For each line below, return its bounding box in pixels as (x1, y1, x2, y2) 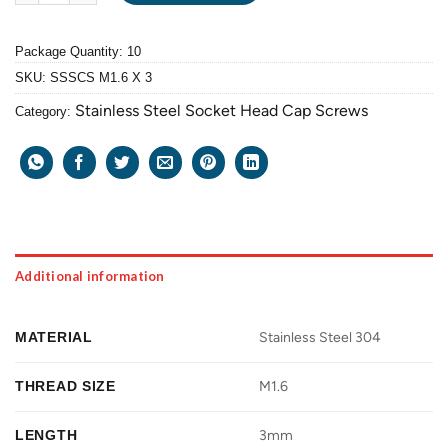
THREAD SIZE (15, 377, 116, 394)
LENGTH (15, 426, 78, 443)
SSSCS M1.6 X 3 (50, 69, 152, 85)
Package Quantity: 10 (15, 43, 141, 59)
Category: (15, 103, 75, 119)
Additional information (15, 267, 165, 284)
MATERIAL (15, 328, 93, 345)
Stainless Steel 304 (259, 328, 382, 346)
